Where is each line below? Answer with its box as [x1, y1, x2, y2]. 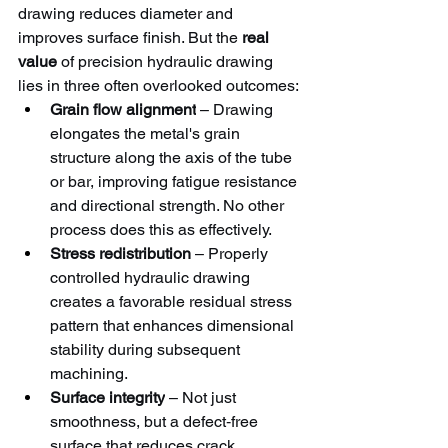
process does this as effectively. [50, 219, 272, 239]
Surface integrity [50, 387, 165, 407]
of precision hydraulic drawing [57, 51, 277, 71]
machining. [50, 363, 128, 383]
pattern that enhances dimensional [50, 315, 298, 335]
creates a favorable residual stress [50, 291, 296, 311]
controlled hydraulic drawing [50, 267, 254, 287]
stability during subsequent [50, 339, 244, 359]
